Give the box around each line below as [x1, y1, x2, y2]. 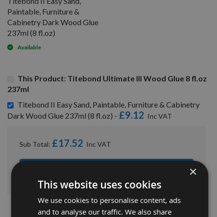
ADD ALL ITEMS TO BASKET [56, 166, 157, 175]
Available [17, 43, 41, 51]
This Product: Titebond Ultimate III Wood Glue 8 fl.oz [17, 73, 207, 83]
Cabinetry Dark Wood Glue [7, 17, 98, 27]
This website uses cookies [37, 178, 161, 191]
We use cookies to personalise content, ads [37, 195, 181, 205]
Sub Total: [19, 139, 52, 148]
